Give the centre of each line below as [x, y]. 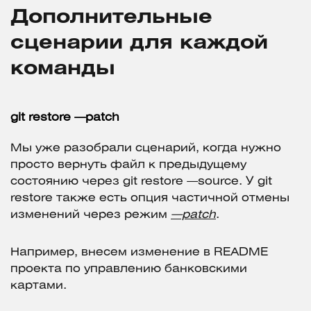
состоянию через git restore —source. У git [141, 182]
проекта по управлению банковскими [129, 269]
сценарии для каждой [139, 44]
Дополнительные [111, 18]
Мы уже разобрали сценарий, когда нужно [146, 149]
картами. [39, 286]
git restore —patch [65, 118]
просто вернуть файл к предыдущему [128, 165]
